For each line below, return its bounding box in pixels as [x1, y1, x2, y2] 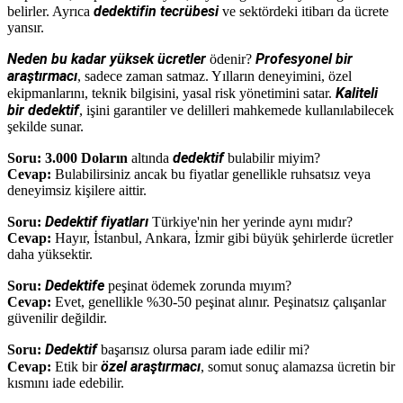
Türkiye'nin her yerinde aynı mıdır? [148, 213, 353, 229]
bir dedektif [7, 101, 79, 119]
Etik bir [51, 358, 101, 374]
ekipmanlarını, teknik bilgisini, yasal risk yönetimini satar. [7, 85, 336, 101]
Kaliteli [336, 84, 378, 102]
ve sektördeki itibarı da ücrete [219, 3, 389, 19]
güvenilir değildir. [7, 309, 107, 326]
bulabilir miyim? [224, 149, 320, 166]
